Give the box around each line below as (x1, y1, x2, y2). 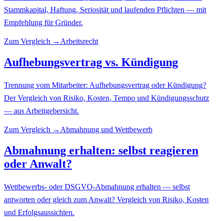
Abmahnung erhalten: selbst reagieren (4, 144, 198, 157)
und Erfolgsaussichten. (4, 208, 74, 217)
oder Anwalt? (4, 157, 72, 170)
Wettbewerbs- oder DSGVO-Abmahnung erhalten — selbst (4, 182, 190, 191)
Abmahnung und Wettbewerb (60, 125, 152, 134)
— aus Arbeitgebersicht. (4, 107, 79, 115)
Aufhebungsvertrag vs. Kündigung (4, 56, 178, 69)
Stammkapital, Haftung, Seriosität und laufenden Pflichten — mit (4, 5, 206, 14)
